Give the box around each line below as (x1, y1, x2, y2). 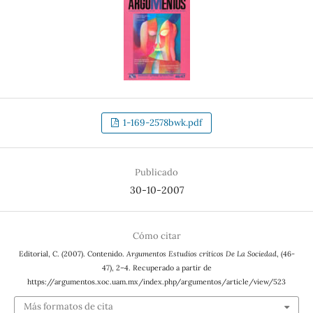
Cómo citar (132, 230, 181, 242)
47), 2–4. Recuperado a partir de (101, 263, 212, 273)
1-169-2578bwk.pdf (121, 117, 203, 129)
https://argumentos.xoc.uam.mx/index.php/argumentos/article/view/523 (27, 277, 286, 287)
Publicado (135, 166, 178, 179)
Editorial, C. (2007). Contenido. (18, 249, 126, 259)
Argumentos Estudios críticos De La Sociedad (126, 249, 277, 259)
